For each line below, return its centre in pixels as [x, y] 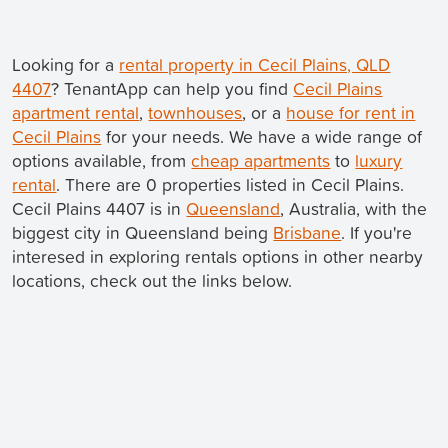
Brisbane [307, 233]
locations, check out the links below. [152, 281]
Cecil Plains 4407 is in [99, 209]
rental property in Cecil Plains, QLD [255, 65]
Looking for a [66, 65]
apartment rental [76, 113]
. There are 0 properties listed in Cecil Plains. [230, 185]
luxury [379, 161]
